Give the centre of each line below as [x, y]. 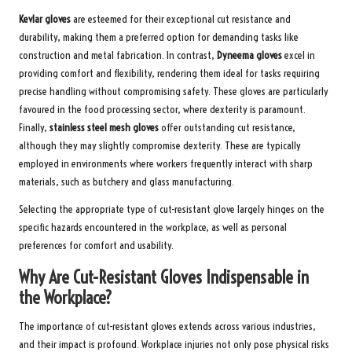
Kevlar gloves [45, 19]
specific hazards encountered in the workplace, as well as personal [153, 227]
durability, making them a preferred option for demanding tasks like [159, 37]
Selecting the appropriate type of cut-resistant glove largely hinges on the [172, 209]
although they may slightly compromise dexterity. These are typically [160, 145]
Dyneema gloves [249, 55]
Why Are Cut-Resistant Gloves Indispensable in [164, 277]
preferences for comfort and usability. [96, 245]
